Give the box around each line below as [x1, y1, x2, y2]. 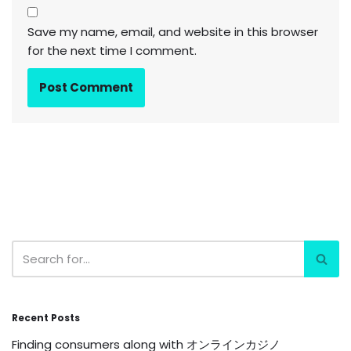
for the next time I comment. [27, 42, 197, 60]
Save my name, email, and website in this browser [27, 24, 318, 41]
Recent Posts [12, 311, 80, 325]
